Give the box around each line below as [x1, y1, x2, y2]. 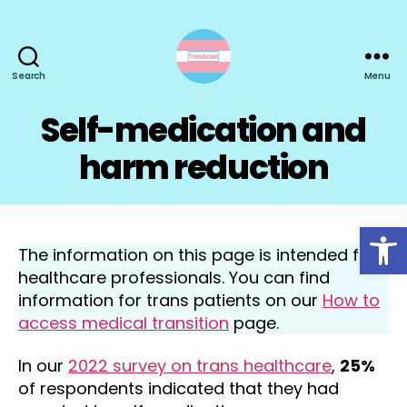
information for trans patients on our [18, 288, 323, 312]
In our [18, 354, 68, 377]
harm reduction [78, 144, 329, 191]
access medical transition [18, 311, 229, 334]
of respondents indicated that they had [18, 377, 339, 400]
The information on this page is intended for [18, 243, 376, 266]
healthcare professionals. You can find [18, 265, 330, 289]
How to [323, 288, 380, 312]
